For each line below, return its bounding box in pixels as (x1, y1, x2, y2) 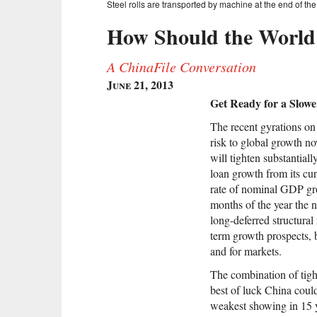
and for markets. (210, 243, 282, 259)
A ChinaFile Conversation (107, 57, 256, 76)
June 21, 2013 (107, 76, 173, 93)
